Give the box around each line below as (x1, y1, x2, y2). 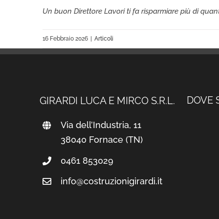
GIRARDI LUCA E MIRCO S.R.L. (39, 95, 175, 107)
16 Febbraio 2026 (43, 35, 88, 42)
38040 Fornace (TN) (60, 134, 143, 145)
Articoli (94, 35, 113, 42)
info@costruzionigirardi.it (60, 176, 162, 187)
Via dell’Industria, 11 (60, 120, 141, 130)
